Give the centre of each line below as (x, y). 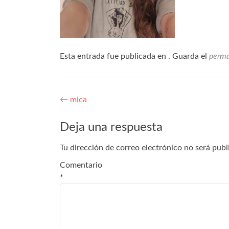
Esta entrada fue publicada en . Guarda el (134, 56)
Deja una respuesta (111, 128)
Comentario (81, 165)
